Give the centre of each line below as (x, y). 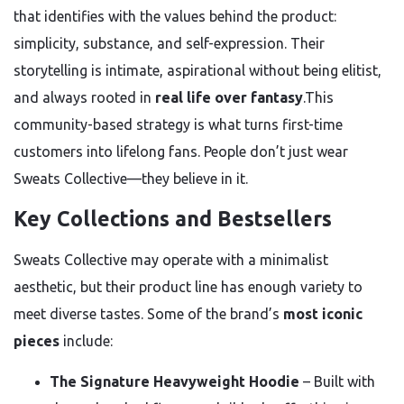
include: (86, 341)
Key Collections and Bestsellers (173, 219)
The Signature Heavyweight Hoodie (174, 381)
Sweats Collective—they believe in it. (131, 179)
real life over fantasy (229, 97)
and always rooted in (84, 97)
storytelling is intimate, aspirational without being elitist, (197, 70)
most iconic (323, 314)
